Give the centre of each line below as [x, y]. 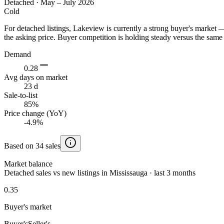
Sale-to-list [21, 95]
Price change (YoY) [35, 113]
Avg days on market [36, 77]
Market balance [28, 163]
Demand [17, 54]
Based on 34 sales [32, 145]
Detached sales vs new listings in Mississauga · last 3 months [100, 172]
